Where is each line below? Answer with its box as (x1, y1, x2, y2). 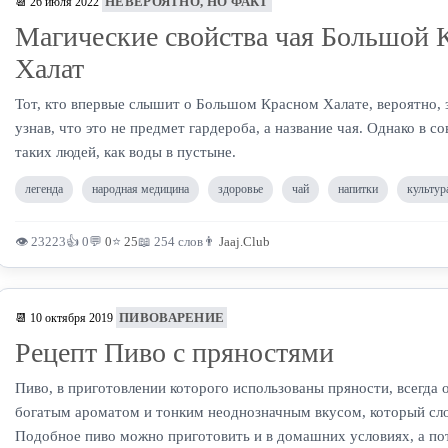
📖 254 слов (138, 234, 203, 249)
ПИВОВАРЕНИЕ (119, 310, 225, 325)
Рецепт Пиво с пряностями (15, 337, 334, 368)
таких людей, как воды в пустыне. (15, 144, 236, 160)
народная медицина (92, 182, 189, 196)
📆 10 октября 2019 (15, 311, 113, 325)
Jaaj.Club (219, 234, 270, 249)
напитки (338, 182, 378, 196)
